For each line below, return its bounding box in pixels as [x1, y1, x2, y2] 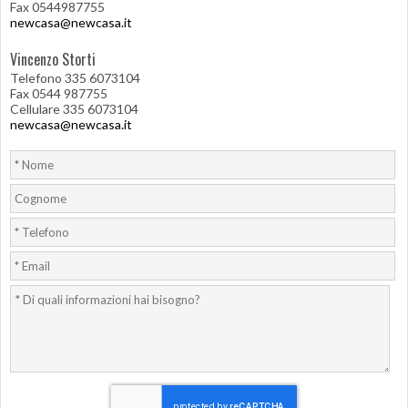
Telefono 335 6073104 [10, 69, 140, 86]
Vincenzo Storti [10, 47, 96, 70]
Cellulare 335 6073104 [10, 100, 138, 117]
